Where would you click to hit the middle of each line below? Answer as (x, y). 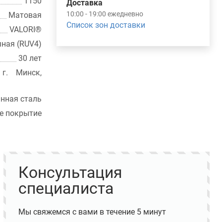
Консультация (70, 172)
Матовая (25, 15)
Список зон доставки (106, 25)
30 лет (30, 58)
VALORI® (26, 29)
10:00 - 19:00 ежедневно (105, 14)
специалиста (66, 188)
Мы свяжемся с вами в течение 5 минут (92, 212)
